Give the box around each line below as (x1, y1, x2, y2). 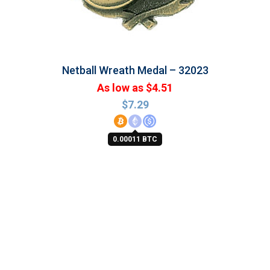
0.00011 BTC (113, 135, 157, 143)
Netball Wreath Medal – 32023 (61, 64, 209, 77)
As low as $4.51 (97, 81, 173, 94)
